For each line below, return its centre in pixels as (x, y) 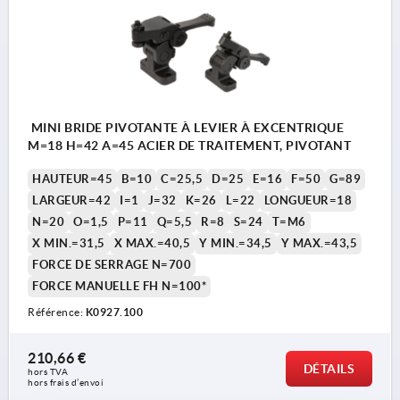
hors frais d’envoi (66, 382)
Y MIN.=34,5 (236, 243)
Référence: (57, 312)
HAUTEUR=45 (72, 179)
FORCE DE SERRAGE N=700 (112, 264)
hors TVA (49, 371)
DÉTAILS (329, 368)
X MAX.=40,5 (152, 243)
